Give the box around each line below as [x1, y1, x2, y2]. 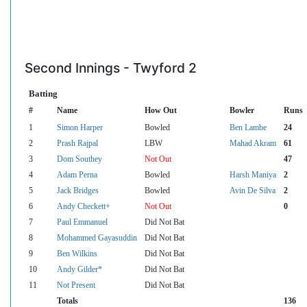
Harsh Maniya [230, 171, 276, 180]
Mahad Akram [230, 139, 276, 148]
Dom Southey [57, 155, 102, 164]
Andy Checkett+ [57, 202, 110, 211]
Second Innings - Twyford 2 [25, 59, 197, 76]
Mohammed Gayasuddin [57, 234, 137, 243]
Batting [29, 88, 58, 99]
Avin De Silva [230, 186, 275, 195]
